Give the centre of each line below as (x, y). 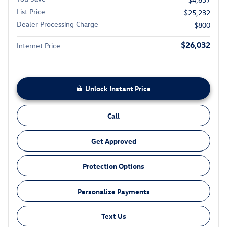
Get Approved (113, 141)
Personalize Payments (113, 191)
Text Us (113, 216)
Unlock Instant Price (118, 89)
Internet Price (39, 46)
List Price (31, 12)
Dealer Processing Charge (58, 24)
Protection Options (113, 166)
